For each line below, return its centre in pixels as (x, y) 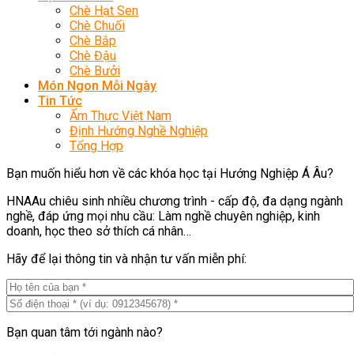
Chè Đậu (93, 56)
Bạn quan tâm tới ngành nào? (85, 332)
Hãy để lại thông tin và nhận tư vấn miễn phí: (126, 259)
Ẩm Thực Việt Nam (121, 116)
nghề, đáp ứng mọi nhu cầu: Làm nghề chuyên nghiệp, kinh (163, 216)
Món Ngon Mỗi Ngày (97, 86)
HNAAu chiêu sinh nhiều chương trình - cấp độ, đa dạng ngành (175, 201)
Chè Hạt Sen (104, 11)
